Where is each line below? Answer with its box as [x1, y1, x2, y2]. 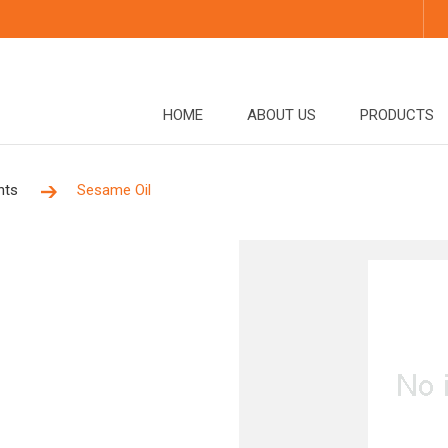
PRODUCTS [360, 106, 434, 124]
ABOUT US [247, 106, 316, 124]
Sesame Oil [77, 181, 151, 199]
